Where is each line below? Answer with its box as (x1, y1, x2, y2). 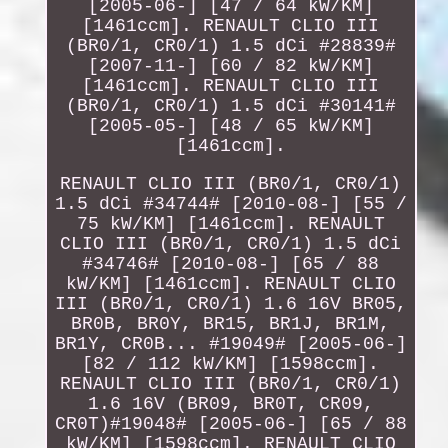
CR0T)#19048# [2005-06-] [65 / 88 (54, 413, 407, 434)
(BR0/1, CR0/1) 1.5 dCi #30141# (65, 95, 396, 116)
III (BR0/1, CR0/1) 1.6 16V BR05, (54, 293, 407, 314)
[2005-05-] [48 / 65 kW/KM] (87, 115, 374, 136)
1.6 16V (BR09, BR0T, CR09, (87, 393, 374, 414)
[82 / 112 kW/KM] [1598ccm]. (82, 353, 380, 374)
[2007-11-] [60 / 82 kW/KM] (87, 55, 374, 76)
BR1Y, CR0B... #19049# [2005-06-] (54, 333, 407, 354)
